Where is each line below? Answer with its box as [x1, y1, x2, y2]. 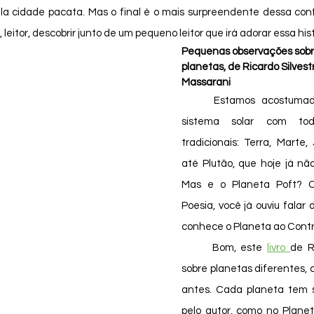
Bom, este [212, 243, 268, 253]
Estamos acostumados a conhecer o [182, 95, 214, 106]
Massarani [182, 77, 231, 88]
